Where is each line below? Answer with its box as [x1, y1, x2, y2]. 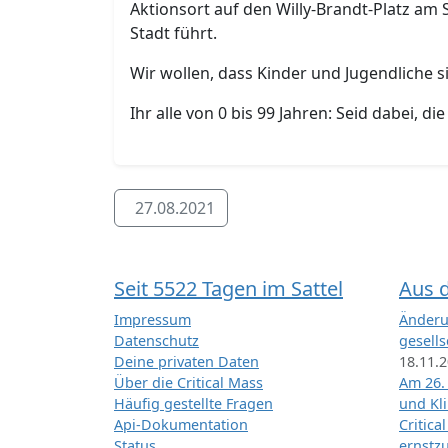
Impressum [114, 310, 191, 330]
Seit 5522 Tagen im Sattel [114, 275, 343, 303]
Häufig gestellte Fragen [114, 394, 273, 414]
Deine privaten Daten [114, 352, 259, 372]
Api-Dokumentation [114, 415, 248, 435]
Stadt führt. [130, 22, 217, 45]
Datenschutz [114, 331, 199, 351]
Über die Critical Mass [114, 373, 263, 393]
